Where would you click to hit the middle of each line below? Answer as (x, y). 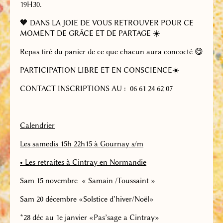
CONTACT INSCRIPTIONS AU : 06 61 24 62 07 (96, 88)
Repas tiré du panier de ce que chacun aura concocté (107, 52)
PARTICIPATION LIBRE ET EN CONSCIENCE (96, 70)
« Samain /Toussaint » (118, 180)
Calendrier (37, 125)
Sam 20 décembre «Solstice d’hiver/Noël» (87, 199)
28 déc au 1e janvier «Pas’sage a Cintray (89, 217)
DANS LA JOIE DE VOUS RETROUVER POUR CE (111, 23)
